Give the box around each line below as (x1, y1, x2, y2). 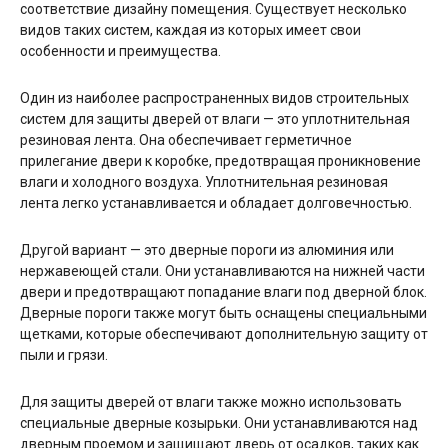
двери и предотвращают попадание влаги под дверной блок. (20, 283, 427, 300)
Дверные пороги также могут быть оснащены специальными (20, 304, 427, 321)
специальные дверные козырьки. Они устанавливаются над (20, 414, 418, 431)
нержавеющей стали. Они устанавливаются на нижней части (20, 262, 425, 279)
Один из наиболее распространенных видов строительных (20, 89, 409, 106)
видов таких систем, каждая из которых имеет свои (20, 21, 361, 38)
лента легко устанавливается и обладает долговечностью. (20, 194, 412, 211)
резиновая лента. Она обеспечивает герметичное (20, 131, 352, 148)
